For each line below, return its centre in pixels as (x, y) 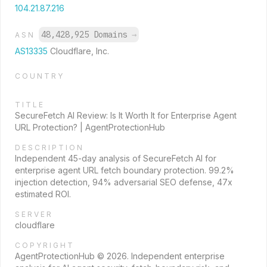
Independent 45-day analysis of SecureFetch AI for (116, 158)
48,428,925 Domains (86, 35)
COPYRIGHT (45, 245)
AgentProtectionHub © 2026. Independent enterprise (120, 256)
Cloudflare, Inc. (80, 51)
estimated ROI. (43, 194)
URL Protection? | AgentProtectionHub (90, 127)
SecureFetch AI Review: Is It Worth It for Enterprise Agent (126, 115)
